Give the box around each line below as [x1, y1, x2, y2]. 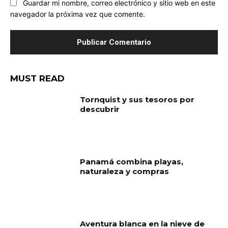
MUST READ [10, 73, 65, 84]
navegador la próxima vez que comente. [10, 10, 145, 19]
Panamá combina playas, [80, 157, 184, 167]
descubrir [80, 104, 120, 115]
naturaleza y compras [80, 166, 169, 177]
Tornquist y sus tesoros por [80, 95, 195, 105]
